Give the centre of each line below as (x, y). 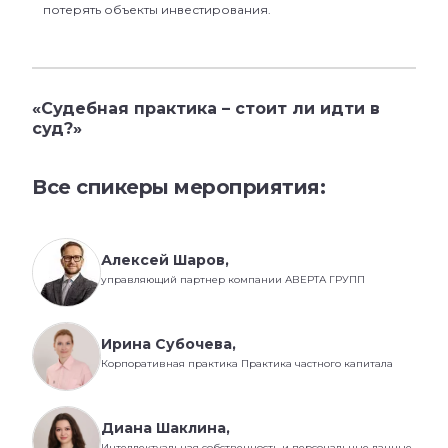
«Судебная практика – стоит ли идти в (206, 109)
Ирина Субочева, (168, 343)
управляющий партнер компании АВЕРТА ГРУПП (233, 279)
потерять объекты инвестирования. (157, 10)
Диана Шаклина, (165, 427)
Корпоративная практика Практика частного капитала (247, 363)
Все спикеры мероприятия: (178, 187)
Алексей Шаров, (165, 259)
